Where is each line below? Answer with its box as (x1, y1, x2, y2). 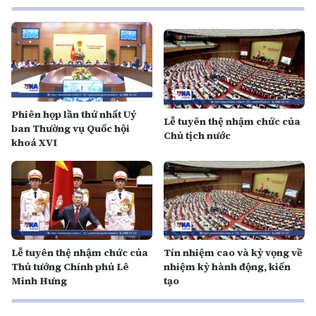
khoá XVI (11, 135, 57, 150)
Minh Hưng (11, 274, 67, 288)
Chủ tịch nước (164, 128, 231, 142)
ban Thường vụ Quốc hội (11, 121, 130, 135)
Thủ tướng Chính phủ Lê (11, 260, 129, 274)
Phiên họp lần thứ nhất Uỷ (11, 107, 136, 121)
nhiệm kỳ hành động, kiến (164, 260, 291, 274)
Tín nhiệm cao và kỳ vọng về (164, 245, 303, 260)
